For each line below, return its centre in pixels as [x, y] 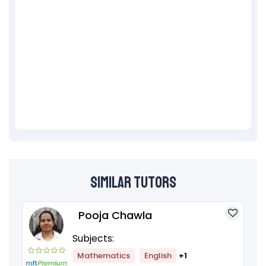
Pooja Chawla [115, 215]
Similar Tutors [133, 182]
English [158, 255]
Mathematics [104, 255]
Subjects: [93, 238]
